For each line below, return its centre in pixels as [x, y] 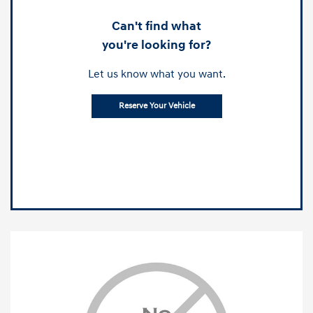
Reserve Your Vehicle [156, 105]
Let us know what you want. [156, 74]
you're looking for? [156, 45]
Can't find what [156, 26]
